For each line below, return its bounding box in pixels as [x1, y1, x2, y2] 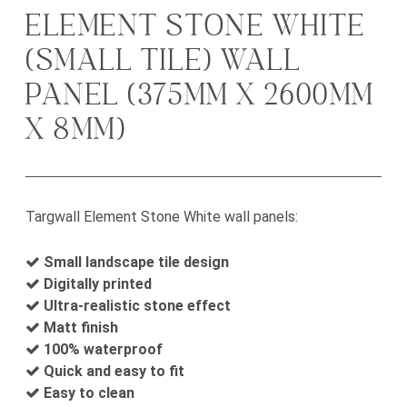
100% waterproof [44, 341, 163, 359]
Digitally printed [44, 275, 152, 293]
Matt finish [44, 319, 118, 337]
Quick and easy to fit [44, 362, 184, 381]
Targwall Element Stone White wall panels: [25, 208, 298, 226]
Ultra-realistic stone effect [44, 297, 231, 315]
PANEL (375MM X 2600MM [25, 76, 374, 115]
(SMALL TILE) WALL [25, 42, 302, 81]
